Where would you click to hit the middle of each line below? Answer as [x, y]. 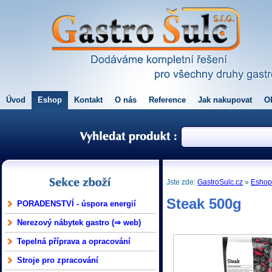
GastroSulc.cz [220, 182]
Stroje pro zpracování [58, 260]
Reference [167, 100]
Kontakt [88, 100]
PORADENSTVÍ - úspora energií [76, 204]
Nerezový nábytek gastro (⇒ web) [79, 223]
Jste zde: [182, 182]
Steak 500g [204, 204]
